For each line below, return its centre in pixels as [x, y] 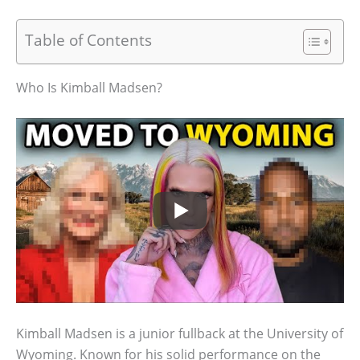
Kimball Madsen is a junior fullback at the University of [180, 334]
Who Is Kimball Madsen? [89, 87]
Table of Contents [88, 39]
